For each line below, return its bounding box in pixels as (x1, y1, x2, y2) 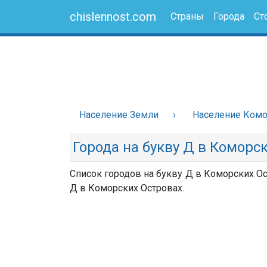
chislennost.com (70, 10, 156, 24)
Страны (170, 11, 204, 22)
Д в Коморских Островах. (70, 182, 184, 194)
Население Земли (79, 109, 159, 120)
